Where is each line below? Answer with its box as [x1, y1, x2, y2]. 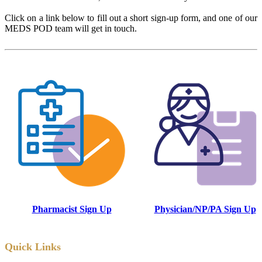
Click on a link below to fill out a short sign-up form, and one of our [5, 12, 257, 23]
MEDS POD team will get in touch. [5, 23, 139, 33]
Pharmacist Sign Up [32, 204, 112, 214]
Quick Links [5, 240, 61, 253]
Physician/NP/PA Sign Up [154, 204, 256, 214]
